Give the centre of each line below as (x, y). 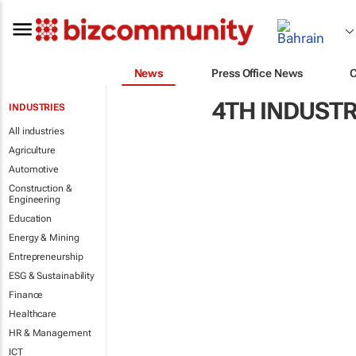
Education (31, 219)
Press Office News (257, 73)
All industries (37, 131)
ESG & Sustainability (52, 276)
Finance (26, 295)
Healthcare (33, 314)
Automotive (34, 169)
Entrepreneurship (46, 257)
